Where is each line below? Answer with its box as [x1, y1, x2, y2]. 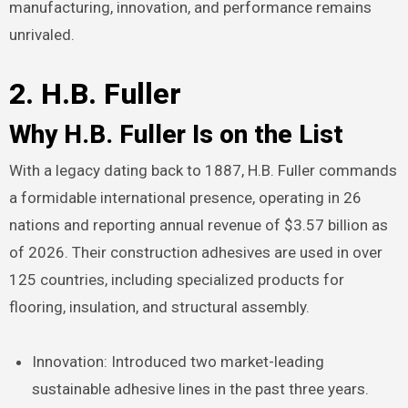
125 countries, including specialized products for [8, 270, 344, 290]
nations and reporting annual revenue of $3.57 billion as [8, 216, 388, 235]
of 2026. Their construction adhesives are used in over [8, 243, 382, 262]
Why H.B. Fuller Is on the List [8, 118, 343, 149]
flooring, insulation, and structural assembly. [8, 298, 310, 317]
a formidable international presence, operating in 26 [8, 189, 362, 208]
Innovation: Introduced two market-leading [32, 352, 325, 372]
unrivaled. [8, 25, 75, 44]
